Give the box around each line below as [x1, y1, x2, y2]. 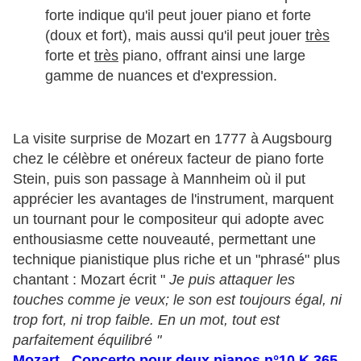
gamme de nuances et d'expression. [45, 68, 277, 85]
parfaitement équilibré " [13, 332, 161, 349]
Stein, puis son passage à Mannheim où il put [13, 171, 305, 188]
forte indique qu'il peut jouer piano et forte [45, 7, 311, 24]
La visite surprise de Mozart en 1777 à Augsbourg [13, 131, 332, 147]
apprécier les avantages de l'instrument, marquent [13, 191, 334, 208]
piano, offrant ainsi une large [118, 48, 305, 64]
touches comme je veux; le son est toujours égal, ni [13, 292, 342, 309]
